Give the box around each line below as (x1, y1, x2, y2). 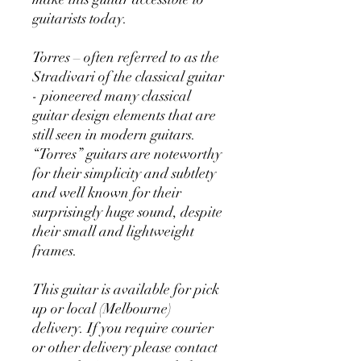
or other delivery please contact (32, 338, 218, 357)
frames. (32, 242, 77, 260)
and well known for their (32, 184, 181, 202)
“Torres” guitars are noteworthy (32, 145, 222, 164)
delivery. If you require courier (32, 319, 214, 338)
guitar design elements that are (32, 106, 216, 125)
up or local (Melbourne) (32, 300, 172, 318)
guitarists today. (32, 10, 127, 28)
